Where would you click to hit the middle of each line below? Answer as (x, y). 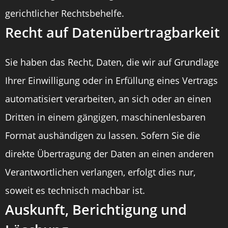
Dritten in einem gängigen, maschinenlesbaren (105, 117)
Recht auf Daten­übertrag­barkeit (112, 32)
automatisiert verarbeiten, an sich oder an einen (108, 99)
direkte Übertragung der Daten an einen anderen (109, 154)
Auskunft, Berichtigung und (96, 209)
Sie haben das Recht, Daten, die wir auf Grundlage (112, 62)
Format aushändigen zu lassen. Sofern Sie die (103, 135)
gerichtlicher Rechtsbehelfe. (65, 13)
